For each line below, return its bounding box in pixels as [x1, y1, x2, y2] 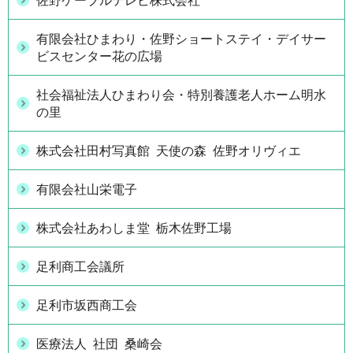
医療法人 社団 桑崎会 [36, 336, 162, 351]
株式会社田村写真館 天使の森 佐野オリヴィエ [36, 143, 301, 158]
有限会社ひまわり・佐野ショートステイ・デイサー [36, 32, 326, 46]
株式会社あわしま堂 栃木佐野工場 [36, 221, 232, 235]
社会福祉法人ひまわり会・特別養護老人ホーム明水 [36, 87, 326, 102]
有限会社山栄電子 [36, 182, 137, 196]
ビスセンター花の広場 [36, 49, 162, 63]
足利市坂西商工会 [36, 298, 137, 312]
